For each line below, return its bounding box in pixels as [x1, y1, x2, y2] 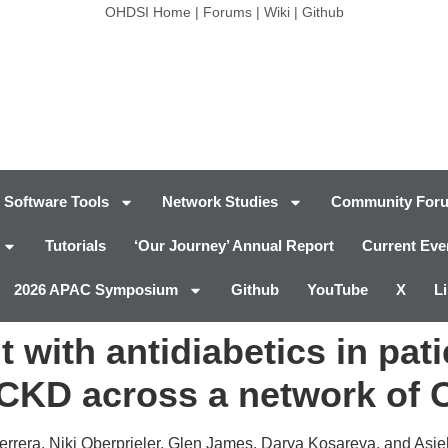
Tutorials [45, 237, 106, 255]
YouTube [307, 281, 368, 299]
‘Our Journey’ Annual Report [134, 237, 334, 255]
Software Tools [4, 193, 109, 211]
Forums [202, 4, 252, 20]
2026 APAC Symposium [14, 281, 178, 299]
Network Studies [162, 193, 278, 211]
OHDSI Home [104, 4, 191, 20]
